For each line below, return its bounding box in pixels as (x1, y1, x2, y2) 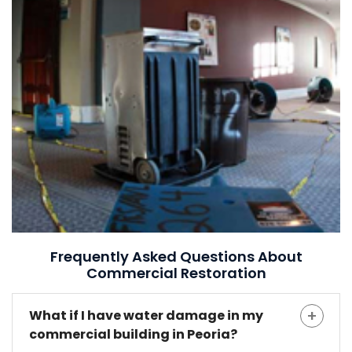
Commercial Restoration (86, 263, 266, 284)
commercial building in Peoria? (29, 325, 237, 344)
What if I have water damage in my (29, 306, 263, 325)
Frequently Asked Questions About (49, 247, 302, 267)
